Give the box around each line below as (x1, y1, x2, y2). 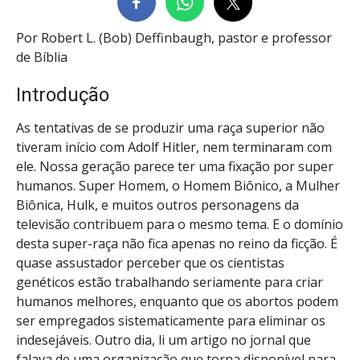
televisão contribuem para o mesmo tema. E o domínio (16, 215, 343, 233)
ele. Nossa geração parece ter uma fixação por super (16, 157, 333, 175)
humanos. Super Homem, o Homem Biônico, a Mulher (16, 176, 340, 194)
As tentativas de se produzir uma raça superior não (16, 118, 325, 137)
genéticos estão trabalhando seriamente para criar (16, 272, 323, 291)
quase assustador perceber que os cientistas (16, 253, 284, 272)
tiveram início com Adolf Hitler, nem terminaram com (16, 137, 332, 156)
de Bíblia (16, 48, 67, 66)
